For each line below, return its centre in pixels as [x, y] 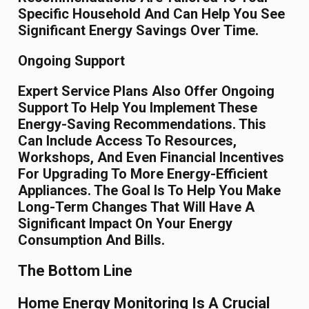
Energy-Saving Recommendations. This [142, 124]
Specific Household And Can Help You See [152, 14]
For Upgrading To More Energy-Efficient [143, 174]
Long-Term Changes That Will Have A [137, 207]
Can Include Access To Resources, [128, 141]
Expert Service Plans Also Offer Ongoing [147, 91]
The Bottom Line [76, 271]
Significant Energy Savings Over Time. [139, 31]
